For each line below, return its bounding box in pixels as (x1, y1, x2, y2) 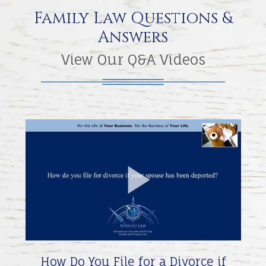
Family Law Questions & (34, 7, 232, 29)
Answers (98, 26, 168, 48)
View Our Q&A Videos (61, 50, 205, 68)
